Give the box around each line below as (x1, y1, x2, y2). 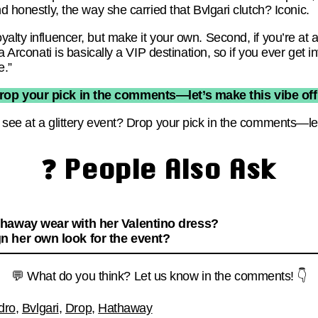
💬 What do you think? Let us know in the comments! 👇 (11, 268, 307, 283)
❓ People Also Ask (41, 153, 277, 185)
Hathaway (98, 300, 153, 315)
